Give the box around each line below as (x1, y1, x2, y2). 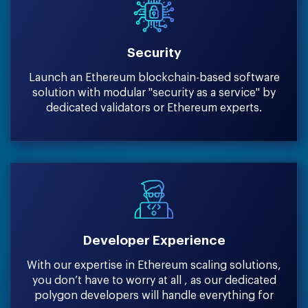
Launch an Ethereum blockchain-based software (28, 72, 280, 84)
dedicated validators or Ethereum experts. (46, 102, 262, 114)
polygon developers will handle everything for (34, 290, 274, 302)
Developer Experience (82, 234, 225, 247)
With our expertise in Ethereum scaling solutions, (27, 260, 281, 272)
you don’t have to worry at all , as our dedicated (32, 275, 276, 287)
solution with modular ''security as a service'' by (32, 87, 276, 99)
